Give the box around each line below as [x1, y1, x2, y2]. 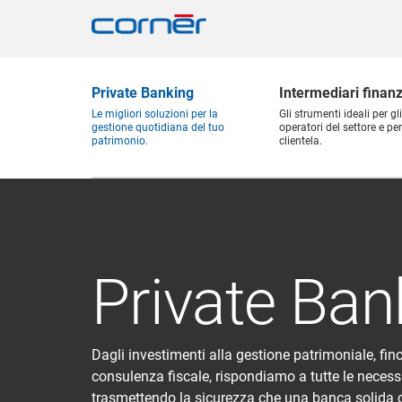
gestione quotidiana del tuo [92, 121, 224, 134]
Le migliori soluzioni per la [92, 108, 218, 120]
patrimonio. [92, 135, 148, 147]
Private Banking [92, 84, 194, 101]
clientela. [279, 135, 322, 147]
